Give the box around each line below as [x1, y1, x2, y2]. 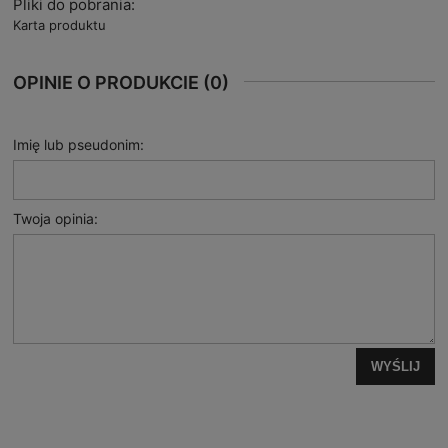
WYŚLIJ [371, 358, 420, 374]
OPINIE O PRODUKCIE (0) [13, 71, 229, 93]
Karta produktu [13, 16, 106, 33]
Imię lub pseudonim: [13, 135, 144, 153]
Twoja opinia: [13, 209, 98, 227]
